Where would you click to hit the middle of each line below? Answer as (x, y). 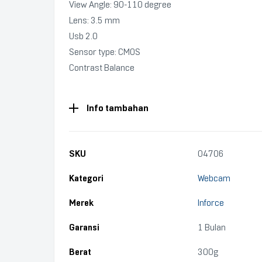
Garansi (84, 227)
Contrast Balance (102, 68)
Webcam (214, 178)
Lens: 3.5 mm (94, 20)
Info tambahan (118, 108)
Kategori (86, 178)
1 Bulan (212, 227)
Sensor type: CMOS (105, 52)
